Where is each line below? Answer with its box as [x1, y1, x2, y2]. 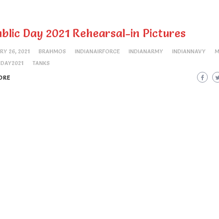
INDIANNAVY [172, 48, 206, 55]
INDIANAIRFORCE [75, 48, 120, 55]
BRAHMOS [39, 48, 66, 55]
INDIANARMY [129, 48, 164, 55]
